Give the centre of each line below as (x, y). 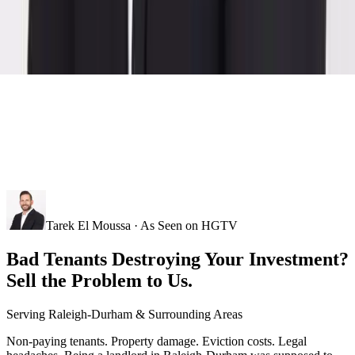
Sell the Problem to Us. (99, 280)
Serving (27, 314)
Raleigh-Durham (90, 314)
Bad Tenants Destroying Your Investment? (177, 259)
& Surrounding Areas (187, 314)
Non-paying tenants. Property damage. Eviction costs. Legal (157, 341)
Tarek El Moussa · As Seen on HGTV (142, 225)
